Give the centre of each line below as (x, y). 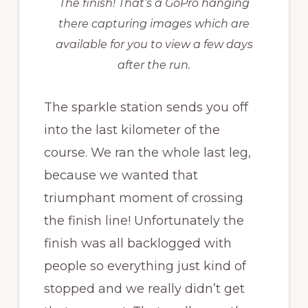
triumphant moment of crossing (143, 198)
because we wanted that (121, 175)
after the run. (154, 65)
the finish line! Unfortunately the (144, 220)
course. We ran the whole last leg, (147, 152)
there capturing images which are (154, 23)
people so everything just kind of (145, 266)
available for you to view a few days (154, 44)
